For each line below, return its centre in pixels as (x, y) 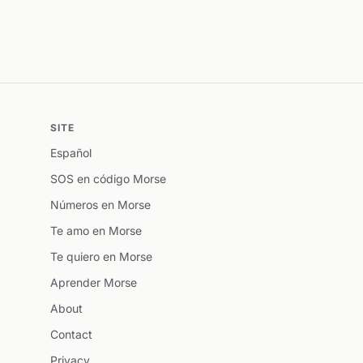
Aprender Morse (94, 282)
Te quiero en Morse (101, 256)
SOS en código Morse (108, 179)
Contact (71, 334)
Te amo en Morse (96, 231)
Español (71, 153)
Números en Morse (100, 205)
